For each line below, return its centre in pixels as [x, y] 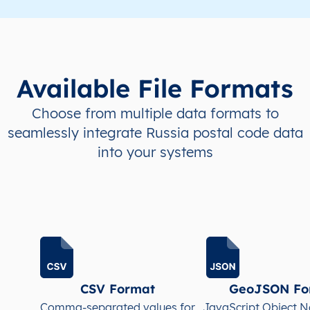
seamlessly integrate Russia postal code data [155, 132]
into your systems [155, 152]
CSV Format [118, 289]
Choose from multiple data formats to [155, 113]
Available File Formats [155, 88]
